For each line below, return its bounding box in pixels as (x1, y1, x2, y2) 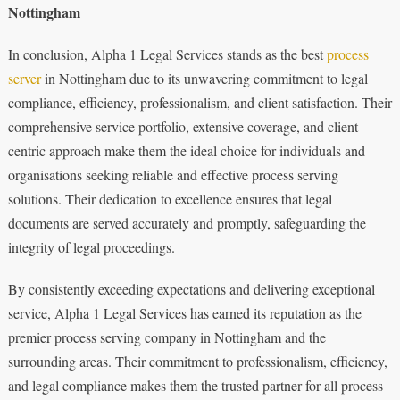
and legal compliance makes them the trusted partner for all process (7, 375, 383, 395)
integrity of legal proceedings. (7, 237, 175, 256)
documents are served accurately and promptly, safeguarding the (7, 212, 366, 232)
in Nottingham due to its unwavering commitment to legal (40, 68, 368, 87)
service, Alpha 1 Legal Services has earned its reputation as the (7, 303, 362, 322)
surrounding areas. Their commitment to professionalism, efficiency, (7, 351, 387, 371)
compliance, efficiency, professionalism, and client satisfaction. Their (7, 92, 392, 112)
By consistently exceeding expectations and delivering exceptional (7, 279, 375, 298)
